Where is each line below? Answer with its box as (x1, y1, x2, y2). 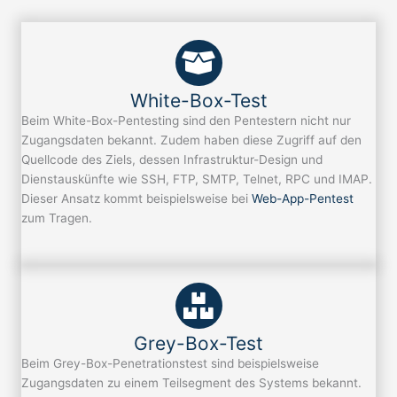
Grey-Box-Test (134, 332, 263, 355)
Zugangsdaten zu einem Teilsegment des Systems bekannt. (21, 376, 362, 391)
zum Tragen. (21, 211, 92, 226)
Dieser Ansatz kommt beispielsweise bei (21, 191, 252, 206)
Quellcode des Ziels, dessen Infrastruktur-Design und (21, 152, 323, 167)
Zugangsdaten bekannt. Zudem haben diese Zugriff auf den (21, 133, 362, 148)
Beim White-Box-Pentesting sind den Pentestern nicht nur (21, 113, 351, 128)
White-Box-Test (129, 90, 268, 113)
